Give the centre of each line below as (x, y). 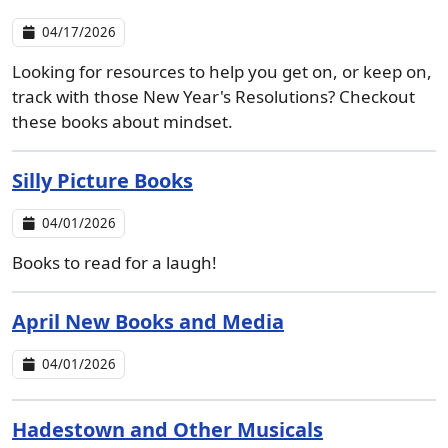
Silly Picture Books (102, 180)
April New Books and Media (148, 321)
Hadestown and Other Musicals (167, 429)
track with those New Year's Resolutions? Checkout (213, 96)
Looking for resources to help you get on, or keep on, (222, 71)
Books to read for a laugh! (114, 262)
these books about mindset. (122, 121)
